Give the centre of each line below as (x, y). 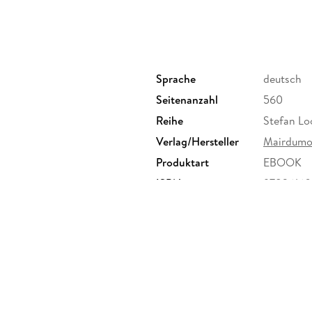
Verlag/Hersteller (197, 142)
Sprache (176, 79)
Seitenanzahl (187, 100)
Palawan (120, 21)
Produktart (182, 163)
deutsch (282, 79)
